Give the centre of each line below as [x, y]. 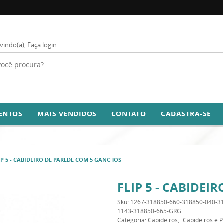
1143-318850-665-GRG [149, 211]
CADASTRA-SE [186, 114]
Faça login [42, 45]
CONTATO [129, 114]
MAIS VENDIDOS [67, 114]
